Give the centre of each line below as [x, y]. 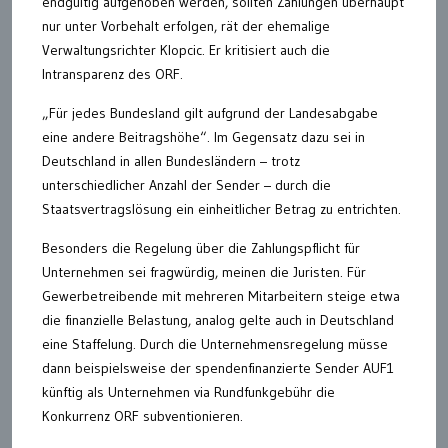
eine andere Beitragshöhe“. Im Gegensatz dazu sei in [203, 137]
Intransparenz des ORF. [112, 74]
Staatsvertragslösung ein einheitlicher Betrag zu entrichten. [221, 209]
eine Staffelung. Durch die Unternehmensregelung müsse [215, 344]
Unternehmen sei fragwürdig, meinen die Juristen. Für [204, 272]
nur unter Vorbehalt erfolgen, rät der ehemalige [186, 26]
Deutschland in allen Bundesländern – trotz [171, 161]
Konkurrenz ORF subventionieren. [142, 416]
